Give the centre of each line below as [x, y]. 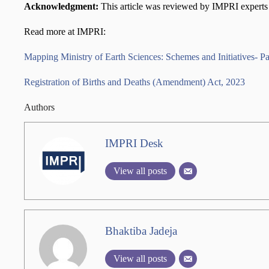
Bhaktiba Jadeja [141, 231]
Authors [39, 107]
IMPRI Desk [134, 143]
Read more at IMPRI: [65, 32]
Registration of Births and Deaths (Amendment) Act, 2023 [134, 82]
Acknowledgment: [61, 7]
